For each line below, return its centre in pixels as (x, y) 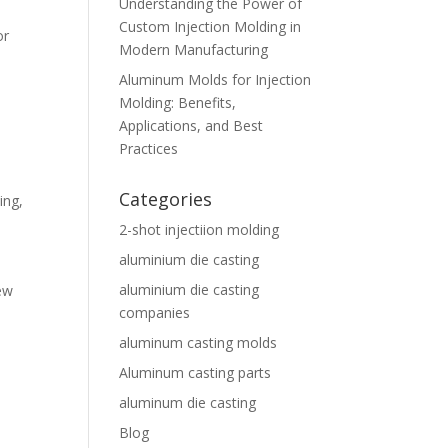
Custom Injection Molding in (210, 26)
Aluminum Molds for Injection (215, 79)
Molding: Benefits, (178, 102)
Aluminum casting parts (195, 372)
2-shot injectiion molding (199, 229)
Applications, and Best (191, 125)
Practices (149, 148)
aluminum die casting (188, 402)
